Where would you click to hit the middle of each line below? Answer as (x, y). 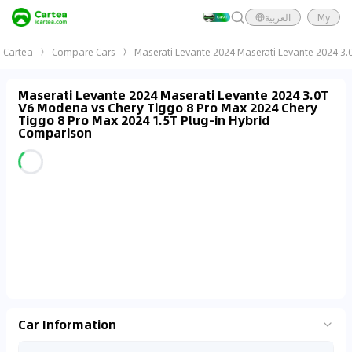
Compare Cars (84, 52)
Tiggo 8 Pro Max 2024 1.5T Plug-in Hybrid (144, 120)
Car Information (67, 324)
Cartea (18, 52)
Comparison (55, 132)
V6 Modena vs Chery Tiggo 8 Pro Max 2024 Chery (168, 107)
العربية (278, 17)
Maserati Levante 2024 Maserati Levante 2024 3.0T (173, 95)
